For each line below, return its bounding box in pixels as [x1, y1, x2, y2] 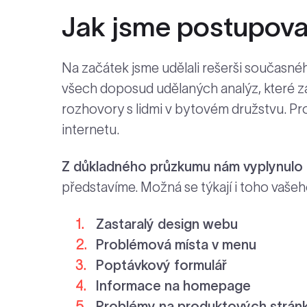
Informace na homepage [96, 278, 251, 293]
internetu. [62, 121, 119, 137]
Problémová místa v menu [96, 236, 256, 252]
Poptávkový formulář [96, 257, 227, 273]
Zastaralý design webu [96, 216, 238, 232]
